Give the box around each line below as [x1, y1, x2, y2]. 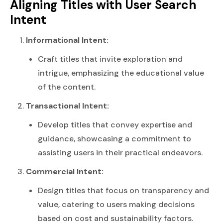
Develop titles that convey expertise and [38, 119, 192, 130]
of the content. [38, 81, 96, 92]
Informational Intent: [26, 34, 109, 45]
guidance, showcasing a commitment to [38, 133, 191, 144]
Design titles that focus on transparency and [38, 185, 209, 196]
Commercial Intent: [26, 166, 104, 177]
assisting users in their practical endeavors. [38, 147, 203, 158]
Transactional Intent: [26, 100, 109, 111]
